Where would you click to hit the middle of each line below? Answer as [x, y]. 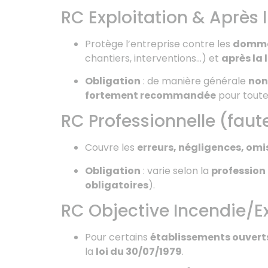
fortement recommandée [150, 95]
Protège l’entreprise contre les [159, 44]
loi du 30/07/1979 [139, 252]
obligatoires [117, 185]
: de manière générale [194, 81]
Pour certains [118, 237]
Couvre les [111, 148]
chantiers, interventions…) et [153, 58]
